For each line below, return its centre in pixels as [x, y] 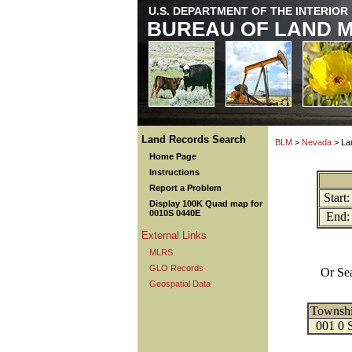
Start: [336, 198]
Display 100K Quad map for [206, 203]
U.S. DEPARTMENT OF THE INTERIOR [248, 11]
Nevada [317, 142]
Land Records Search [194, 139]
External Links [174, 235]
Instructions [174, 172]
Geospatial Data [180, 284]
